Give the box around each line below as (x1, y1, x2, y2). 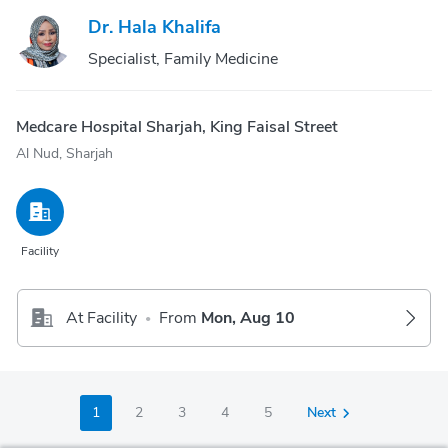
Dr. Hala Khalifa (88, 15, 221, 39)
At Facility (66, 307, 137, 329)
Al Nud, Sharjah (16, 144, 113, 163)
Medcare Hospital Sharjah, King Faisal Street (16, 116, 338, 138)
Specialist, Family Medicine (88, 48, 278, 70)
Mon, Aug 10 (201, 307, 295, 329)
